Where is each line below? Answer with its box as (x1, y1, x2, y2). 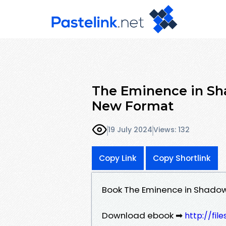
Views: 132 (153, 125, 190, 135)
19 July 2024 (108, 125, 152, 135)
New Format (92, 98, 174, 114)
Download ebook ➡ (102, 209, 185, 221)
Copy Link (99, 152, 137, 163)
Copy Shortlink (153, 152, 211, 163)
